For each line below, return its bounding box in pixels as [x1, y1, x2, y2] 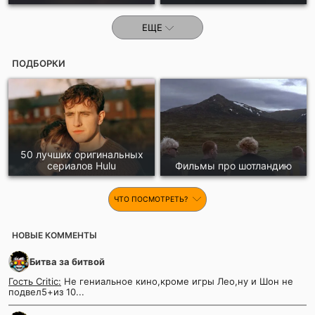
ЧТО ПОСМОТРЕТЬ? [114, 195, 190, 205]
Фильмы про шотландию [175, 160, 292, 172]
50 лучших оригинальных [20, 148, 143, 161]
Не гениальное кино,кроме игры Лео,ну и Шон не [61, 276, 293, 288]
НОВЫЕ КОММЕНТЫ [12, 230, 97, 241]
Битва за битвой [30, 256, 105, 268]
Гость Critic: [8, 276, 61, 288]
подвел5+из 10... [8, 286, 84, 298]
